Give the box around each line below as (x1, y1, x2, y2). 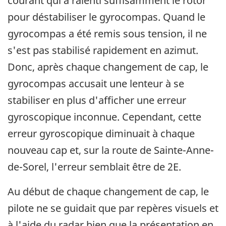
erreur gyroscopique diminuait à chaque (8, 126, 195, 140)
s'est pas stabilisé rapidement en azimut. (8, 43, 198, 57)
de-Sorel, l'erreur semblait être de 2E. (8, 159, 181, 174)
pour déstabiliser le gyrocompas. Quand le (8, 10, 205, 24)
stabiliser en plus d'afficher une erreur (8, 93, 186, 107)
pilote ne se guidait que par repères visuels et (8, 201, 218, 215)
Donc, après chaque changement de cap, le (8, 60, 208, 74)
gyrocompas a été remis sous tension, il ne (8, 26, 207, 40)
